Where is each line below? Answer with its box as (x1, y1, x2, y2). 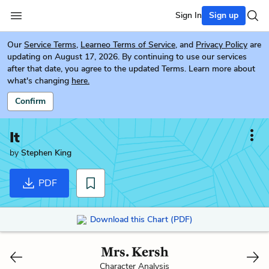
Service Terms (24, 39, 76, 50)
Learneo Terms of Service (80, 39, 175, 50)
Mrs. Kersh (100, 243, 169, 260)
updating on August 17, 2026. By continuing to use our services (7, 51, 247, 62)
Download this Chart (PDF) (89, 213, 193, 225)
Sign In (175, 10, 202, 21)
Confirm (15, 95, 46, 107)
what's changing (7, 75, 69, 86)
